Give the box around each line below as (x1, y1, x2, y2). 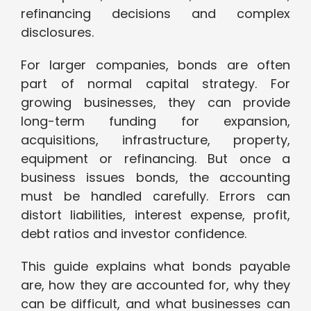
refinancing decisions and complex (21, 5, 290, 23)
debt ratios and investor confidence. (21, 225, 246, 243)
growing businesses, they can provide (21, 94, 290, 112)
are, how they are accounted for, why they (21, 276, 290, 294)
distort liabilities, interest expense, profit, (21, 206, 290, 224)
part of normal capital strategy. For (21, 75, 290, 93)
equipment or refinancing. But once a (21, 150, 290, 168)
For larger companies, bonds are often (21, 56, 290, 74)
